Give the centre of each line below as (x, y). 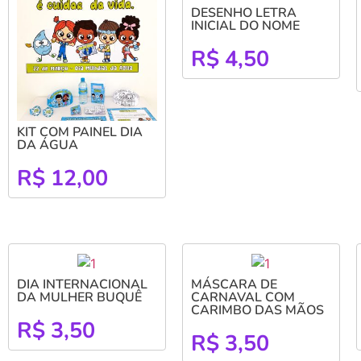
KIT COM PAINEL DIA (80, 132)
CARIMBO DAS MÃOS (257, 310)
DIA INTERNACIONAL (82, 284)
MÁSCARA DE (234, 284)
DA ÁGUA (48, 145)
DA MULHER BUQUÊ (79, 297)
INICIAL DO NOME (245, 25)
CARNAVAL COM (243, 297)
